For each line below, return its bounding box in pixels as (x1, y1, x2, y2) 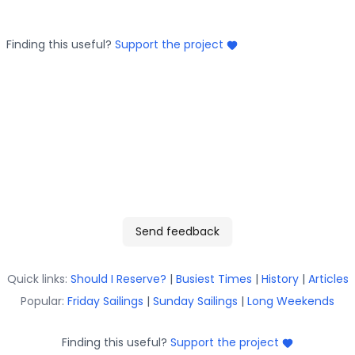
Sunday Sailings (153, 293, 238, 309)
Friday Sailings (67, 293, 143, 309)
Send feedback (136, 223, 219, 239)
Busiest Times (175, 271, 252, 287)
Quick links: (6, 271, 67, 287)
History (261, 271, 299, 287)
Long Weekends (247, 293, 334, 309)
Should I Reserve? (70, 271, 166, 287)
